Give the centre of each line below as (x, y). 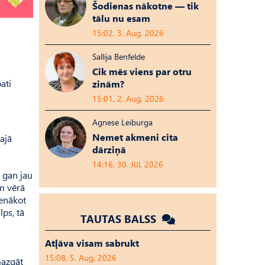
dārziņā (109, 149)
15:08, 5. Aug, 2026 (81, 258)
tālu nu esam (121, 18)
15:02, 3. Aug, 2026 (128, 33)
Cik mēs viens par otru (142, 71)
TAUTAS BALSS (120, 219)
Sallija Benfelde (119, 56)
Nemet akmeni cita (135, 137)
